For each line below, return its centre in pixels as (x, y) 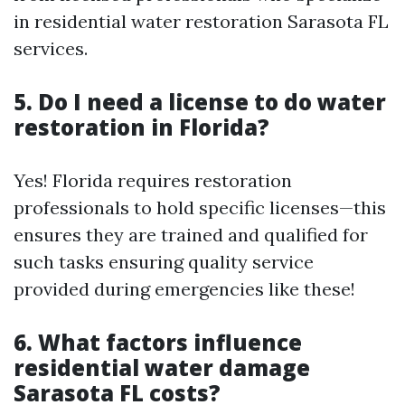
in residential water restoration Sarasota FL (201, 21)
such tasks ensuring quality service (164, 261)
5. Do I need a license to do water (200, 101)
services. (51, 48)
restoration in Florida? (141, 127)
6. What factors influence (158, 342)
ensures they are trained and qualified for (191, 234)
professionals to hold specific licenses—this (200, 207)
